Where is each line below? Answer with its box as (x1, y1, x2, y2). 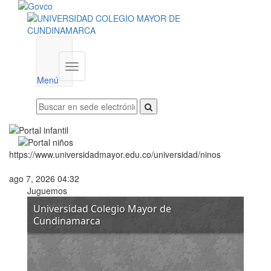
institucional (71, 73, 116, 86)
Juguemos (27, 184, 67, 197)
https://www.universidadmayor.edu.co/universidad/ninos (9, 148, 221, 160)
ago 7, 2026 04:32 (9, 172, 79, 184)
